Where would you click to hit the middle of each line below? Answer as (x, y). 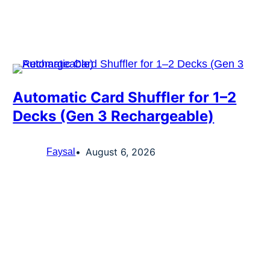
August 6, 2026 (121, 152)
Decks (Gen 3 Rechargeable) (114, 116)
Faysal (61, 152)
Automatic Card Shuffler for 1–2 (125, 98)
